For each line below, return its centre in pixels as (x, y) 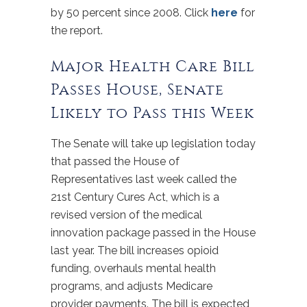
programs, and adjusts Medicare (132, 286)
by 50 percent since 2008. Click (131, 13)
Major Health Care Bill (153, 66)
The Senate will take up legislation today (153, 144)
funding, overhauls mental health (133, 268)
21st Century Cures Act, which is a (135, 197)
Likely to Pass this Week (152, 113)
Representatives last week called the (144, 179)
